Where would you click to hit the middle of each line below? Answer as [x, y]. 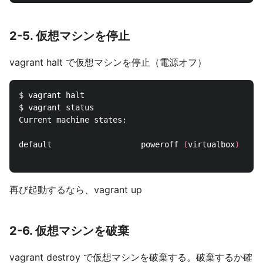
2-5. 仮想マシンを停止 [70, 36]
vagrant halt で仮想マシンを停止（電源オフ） [108, 62]
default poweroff [101, 144]
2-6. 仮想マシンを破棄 [69, 231]
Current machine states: [73, 120]
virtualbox [211, 144]
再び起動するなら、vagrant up [76, 190]
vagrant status [61, 107]
